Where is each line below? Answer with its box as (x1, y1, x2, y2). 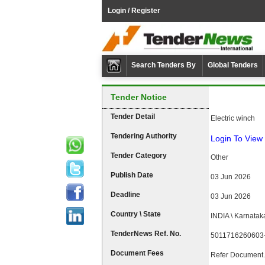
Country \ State (111, 210, 161, 218)
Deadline (111, 190, 140, 199)
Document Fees (111, 249, 164, 257)
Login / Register (108, 7, 160, 15)
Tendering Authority (111, 132, 177, 140)
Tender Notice (111, 92, 167, 102)
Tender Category (111, 151, 167, 160)
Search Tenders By (131, 61, 198, 69)
